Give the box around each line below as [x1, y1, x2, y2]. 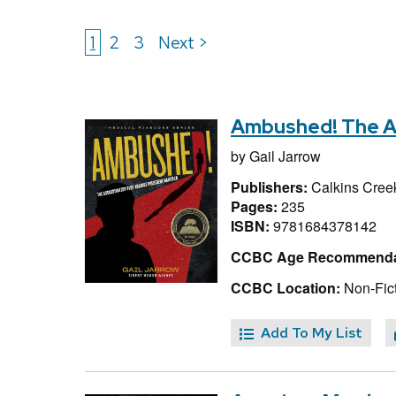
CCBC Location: [231, 277, 340, 298]
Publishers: [231, 176, 311, 197]
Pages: [231, 195, 281, 217]
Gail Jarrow [249, 146, 321, 167]
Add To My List [261, 324, 362, 343]
